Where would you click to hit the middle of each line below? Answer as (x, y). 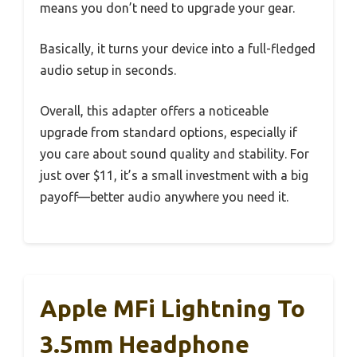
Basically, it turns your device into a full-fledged (178, 48)
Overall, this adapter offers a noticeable (154, 110)
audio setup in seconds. (108, 70)
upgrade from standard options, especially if (169, 132)
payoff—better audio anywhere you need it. (164, 196)
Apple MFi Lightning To (173, 308)
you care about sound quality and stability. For (175, 153)
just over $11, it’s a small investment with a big (174, 175)
